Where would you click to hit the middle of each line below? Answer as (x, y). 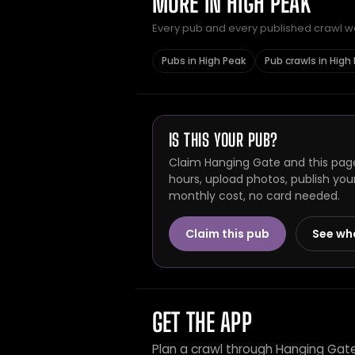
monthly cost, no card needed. (254, 196)
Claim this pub (227, 234)
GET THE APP (202, 323)
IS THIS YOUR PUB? (223, 140)
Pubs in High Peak (204, 61)
